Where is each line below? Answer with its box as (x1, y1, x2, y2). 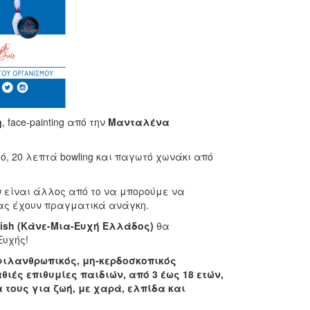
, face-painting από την (1, 115, 108, 129)
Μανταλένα (107, 115, 170, 129)
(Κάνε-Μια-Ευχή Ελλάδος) (17, 219, 156, 232)
